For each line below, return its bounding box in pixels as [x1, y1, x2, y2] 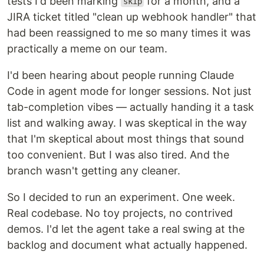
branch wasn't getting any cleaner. [7, 164, 180, 177]
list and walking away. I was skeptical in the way [7, 116, 247, 129]
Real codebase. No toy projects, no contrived [7, 206, 233, 219]
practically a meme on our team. [7, 42, 167, 55]
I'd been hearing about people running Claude [7, 68, 234, 81]
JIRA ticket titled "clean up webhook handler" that [7, 10, 256, 23]
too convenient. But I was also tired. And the [7, 148, 229, 161]
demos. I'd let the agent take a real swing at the [7, 222, 245, 235]
